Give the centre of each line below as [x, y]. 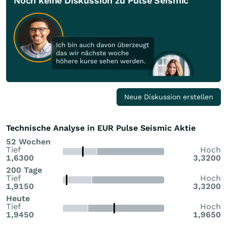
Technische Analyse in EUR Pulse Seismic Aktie [101, 128]
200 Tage [24, 170]
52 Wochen [28, 141]
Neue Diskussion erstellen [169, 97]
